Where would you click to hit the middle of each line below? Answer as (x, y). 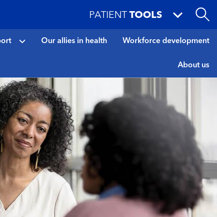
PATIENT (108, 15)
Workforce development (166, 41)
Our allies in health (74, 41)
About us (194, 65)
